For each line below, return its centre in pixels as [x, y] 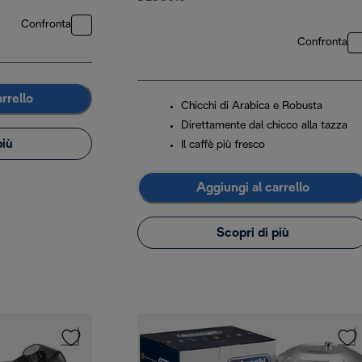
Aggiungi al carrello [253, 187]
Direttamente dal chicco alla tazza [264, 126]
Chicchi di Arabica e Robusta [252, 107]
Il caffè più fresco [223, 145]
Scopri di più [253, 233]
